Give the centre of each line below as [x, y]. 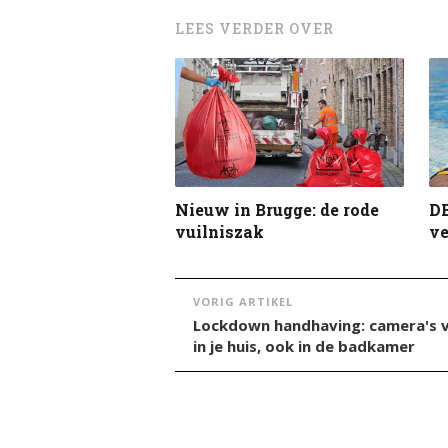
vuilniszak [219, 231]
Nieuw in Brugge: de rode [277, 209]
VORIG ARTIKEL [243, 301]
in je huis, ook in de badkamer [304, 345]
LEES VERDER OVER [254, 28]
